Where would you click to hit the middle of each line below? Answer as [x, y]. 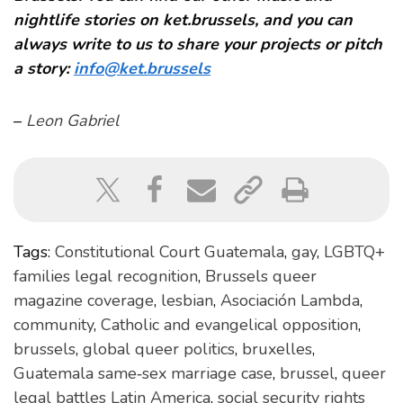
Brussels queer [261, 277]
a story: [44, 69]
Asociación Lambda [290, 301]
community [54, 325]
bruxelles [277, 349]
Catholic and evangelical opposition [229, 325]
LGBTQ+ [354, 252]
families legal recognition [106, 277]
